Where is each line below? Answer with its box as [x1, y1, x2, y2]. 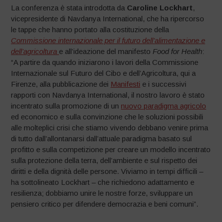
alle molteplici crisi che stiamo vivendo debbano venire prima [11, 123, 209, 132]
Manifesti [111, 80, 141, 89]
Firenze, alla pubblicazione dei [11, 80, 111, 89]
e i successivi [140, 80, 187, 89]
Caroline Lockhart [127, 3, 193, 12]
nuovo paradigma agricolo [121, 102, 207, 111]
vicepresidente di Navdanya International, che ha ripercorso [11, 14, 205, 23]
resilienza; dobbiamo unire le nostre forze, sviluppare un [11, 189, 193, 198]
